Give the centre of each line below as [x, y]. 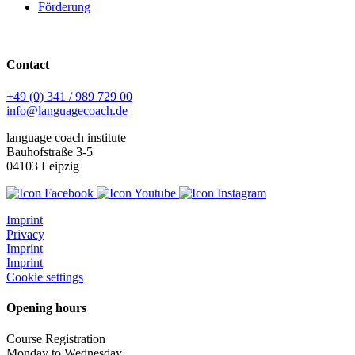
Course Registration [56, 339]
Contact [28, 65]
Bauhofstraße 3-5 [50, 151]
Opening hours [46, 307]
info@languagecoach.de [67, 110]
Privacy [25, 234]
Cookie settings [45, 277]
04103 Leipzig [43, 166]
